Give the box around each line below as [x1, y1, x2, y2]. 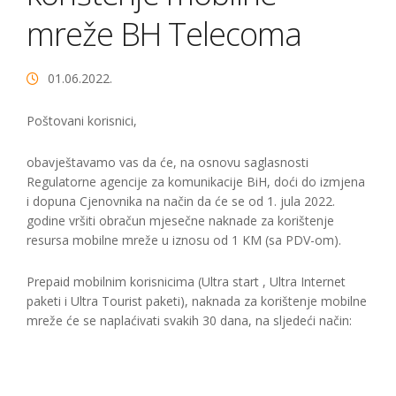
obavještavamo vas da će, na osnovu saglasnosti [27, 154, 308, 171]
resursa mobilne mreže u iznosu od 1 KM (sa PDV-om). [27, 232, 341, 248]
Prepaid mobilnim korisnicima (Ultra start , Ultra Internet [27, 273, 346, 290]
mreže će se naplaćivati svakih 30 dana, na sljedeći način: [27, 312, 352, 329]
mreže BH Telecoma [27, 12, 301, 56]
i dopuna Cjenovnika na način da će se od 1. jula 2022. [27, 193, 335, 209]
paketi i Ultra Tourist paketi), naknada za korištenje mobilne [27, 293, 367, 309]
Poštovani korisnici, [27, 112, 137, 129]
